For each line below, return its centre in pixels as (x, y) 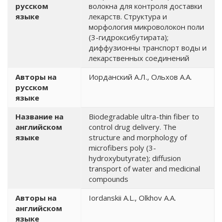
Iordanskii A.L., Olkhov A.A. (132, 198)
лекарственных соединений (139, 58)
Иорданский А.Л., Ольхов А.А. (140, 77)
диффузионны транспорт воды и (148, 48)
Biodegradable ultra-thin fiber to (144, 116)
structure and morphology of (138, 137)
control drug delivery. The (133, 127)
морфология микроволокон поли (146, 27)
